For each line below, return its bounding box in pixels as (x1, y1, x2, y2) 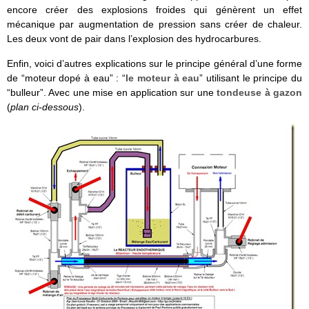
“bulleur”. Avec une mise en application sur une (7, 86, 217, 98)
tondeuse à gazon (217, 86, 303, 98)
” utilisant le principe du (199, 72, 303, 83)
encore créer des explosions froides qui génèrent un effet (7, 4, 302, 16)
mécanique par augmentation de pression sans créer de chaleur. (7, 19, 302, 30)
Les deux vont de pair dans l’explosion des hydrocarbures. (7, 33, 261, 45)
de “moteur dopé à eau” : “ (7, 72, 126, 83)
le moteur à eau (126, 72, 200, 83)
